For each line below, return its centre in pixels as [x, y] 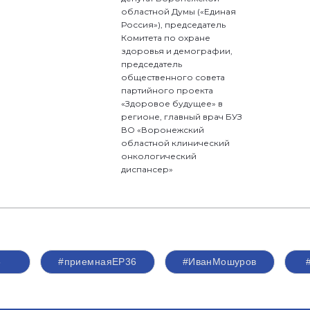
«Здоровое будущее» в [172, 103]
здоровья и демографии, [177, 51]
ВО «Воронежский [163, 130]
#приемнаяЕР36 [98, 262]
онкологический [159, 156]
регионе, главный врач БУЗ [182, 117]
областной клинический [176, 143]
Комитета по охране [166, 38]
